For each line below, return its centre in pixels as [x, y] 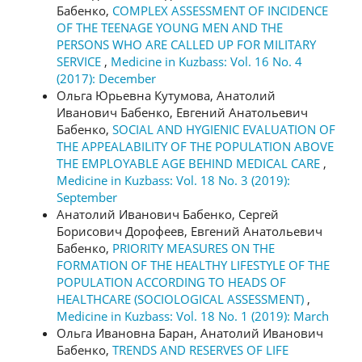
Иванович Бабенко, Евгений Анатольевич [182, 112]
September [87, 197]
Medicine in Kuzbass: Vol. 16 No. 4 [206, 61]
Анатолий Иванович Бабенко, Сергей [168, 214]
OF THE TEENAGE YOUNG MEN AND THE [170, 27]
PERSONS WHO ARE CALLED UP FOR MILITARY [186, 44]
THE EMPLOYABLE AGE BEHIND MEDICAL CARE [190, 163]
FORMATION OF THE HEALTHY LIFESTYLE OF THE [193, 265]
